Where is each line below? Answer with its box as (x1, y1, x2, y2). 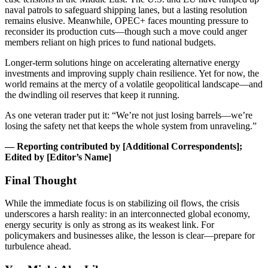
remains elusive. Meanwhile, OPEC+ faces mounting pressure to (5, 15, 248, 26)
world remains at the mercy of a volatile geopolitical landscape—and (5, 78, 263, 89)
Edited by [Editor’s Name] (5, 151, 111, 162)
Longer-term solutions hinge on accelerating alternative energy (5, 57, 240, 68)
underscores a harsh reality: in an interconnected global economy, (5, 209, 250, 220)
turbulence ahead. (5, 241, 71, 252)
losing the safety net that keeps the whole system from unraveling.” (5, 120, 257, 131)
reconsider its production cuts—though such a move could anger (5, 26, 247, 36)
